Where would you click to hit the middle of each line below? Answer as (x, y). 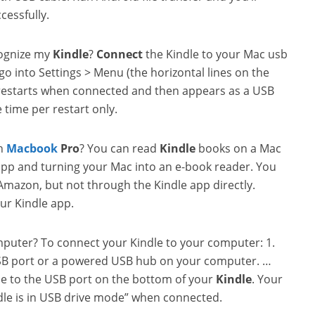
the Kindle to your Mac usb (215, 54)
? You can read (120, 148)
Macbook (32, 148)
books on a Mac (238, 148)
